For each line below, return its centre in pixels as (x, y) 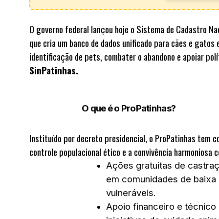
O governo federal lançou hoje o (83, 29)
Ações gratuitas (139, 165)
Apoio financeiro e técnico (161, 207)
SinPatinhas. (54, 70)
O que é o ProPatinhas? (129, 108)
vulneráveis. (131, 193)
